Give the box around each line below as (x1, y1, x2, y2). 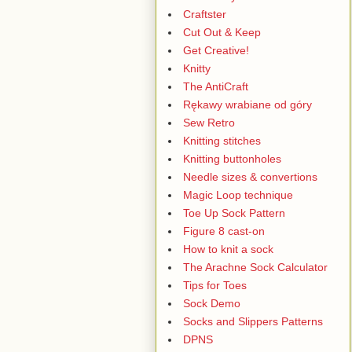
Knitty (183, 61, 211, 75)
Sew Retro (183, 115, 235, 129)
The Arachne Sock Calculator (183, 260, 328, 273)
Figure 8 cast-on (183, 224, 265, 237)
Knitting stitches (183, 134, 261, 147)
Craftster (183, 7, 226, 20)
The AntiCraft (183, 79, 248, 93)
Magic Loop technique (183, 188, 293, 201)
